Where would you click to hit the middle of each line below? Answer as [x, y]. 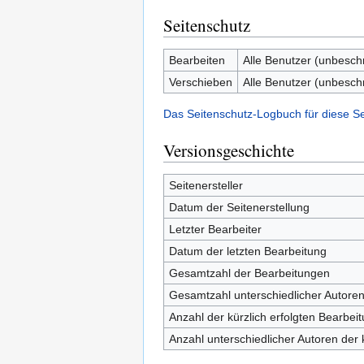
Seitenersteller [206, 185]
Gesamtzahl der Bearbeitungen [249, 273]
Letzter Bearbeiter [215, 229]
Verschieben [200, 82]
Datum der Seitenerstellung [239, 207]
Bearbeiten [197, 60]
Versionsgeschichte [229, 150]
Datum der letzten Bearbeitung [247, 251]
